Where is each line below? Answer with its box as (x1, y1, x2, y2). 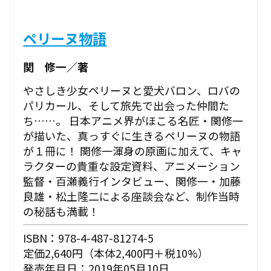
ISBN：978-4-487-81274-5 (23, 229, 154, 246)
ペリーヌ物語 (23, 28, 107, 49)
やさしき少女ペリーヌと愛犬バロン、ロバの (23, 82, 241, 98)
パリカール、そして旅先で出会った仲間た (23, 97, 230, 113)
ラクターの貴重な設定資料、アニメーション (23, 157, 241, 174)
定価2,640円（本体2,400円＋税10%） (23, 244, 209, 261)
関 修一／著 (23, 58, 89, 74)
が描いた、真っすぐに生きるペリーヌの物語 (23, 127, 241, 143)
